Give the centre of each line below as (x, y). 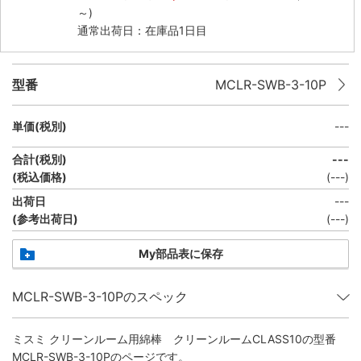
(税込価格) (39, 176)
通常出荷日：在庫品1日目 (142, 30)
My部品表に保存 (180, 253)
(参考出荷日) (45, 218)
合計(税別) (39, 159)
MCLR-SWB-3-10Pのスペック (100, 297)
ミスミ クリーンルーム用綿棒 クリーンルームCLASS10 (157, 339)
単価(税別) (39, 126)
